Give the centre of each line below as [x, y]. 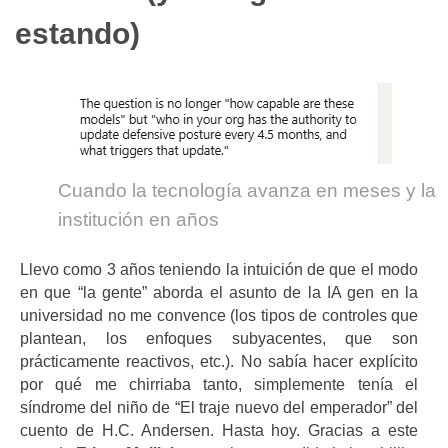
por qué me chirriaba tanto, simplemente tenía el [219, 384]
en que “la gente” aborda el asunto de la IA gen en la [219, 292]
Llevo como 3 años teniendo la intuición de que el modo [219, 269]
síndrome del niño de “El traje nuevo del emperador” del [219, 407]
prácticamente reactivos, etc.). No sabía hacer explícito [219, 361]
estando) [77, 34]
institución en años [138, 219]
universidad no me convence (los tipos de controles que [219, 315]
